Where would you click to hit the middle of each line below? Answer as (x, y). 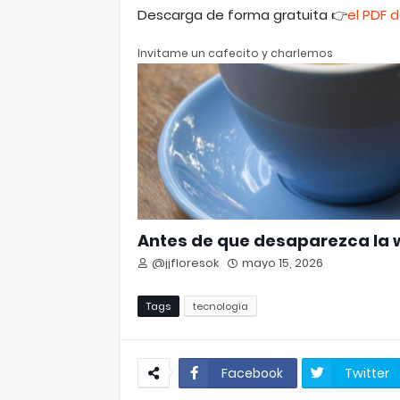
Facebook (252, 373)
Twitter (367, 373)
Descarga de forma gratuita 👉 (242, 15)
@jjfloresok (185, 263)
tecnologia (221, 306)
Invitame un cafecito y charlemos (235, 53)
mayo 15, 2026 (283, 263)
